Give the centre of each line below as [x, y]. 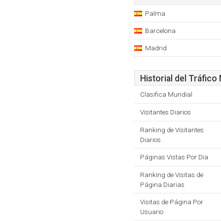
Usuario [152, 212]
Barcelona [160, 31]
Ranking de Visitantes [172, 130]
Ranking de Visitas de [172, 175]
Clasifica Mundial [166, 94]
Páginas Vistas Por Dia [174, 157]
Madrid [156, 48]
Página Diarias [162, 184]
